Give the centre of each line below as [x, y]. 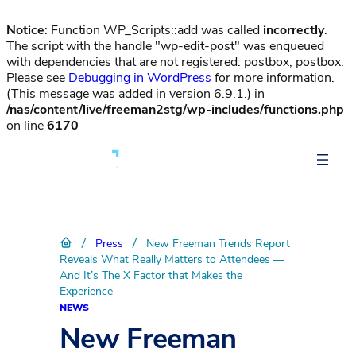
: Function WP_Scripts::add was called [154, 30]
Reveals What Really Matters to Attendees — [172, 259]
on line [27, 126]
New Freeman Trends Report [219, 243]
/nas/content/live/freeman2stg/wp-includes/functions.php [175, 110]
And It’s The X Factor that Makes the [151, 275]
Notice [25, 30]
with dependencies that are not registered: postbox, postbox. [175, 62]
